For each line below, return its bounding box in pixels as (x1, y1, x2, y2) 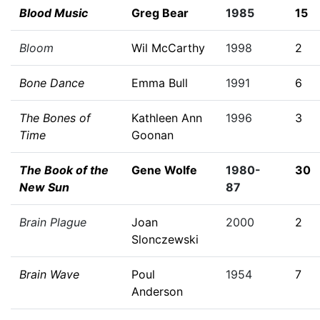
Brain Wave (19, 267, 79, 281)
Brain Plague (19, 215, 86, 229)
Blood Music (19, 6, 88, 20)
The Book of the (19, 163, 109, 177)
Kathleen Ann (131, 111, 202, 125)
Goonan (131, 128, 174, 142)
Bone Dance (19, 76, 84, 90)
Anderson (131, 284, 183, 299)
